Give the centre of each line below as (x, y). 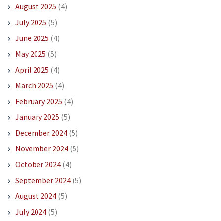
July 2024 (31, 212)
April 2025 (32, 70)
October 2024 (38, 165)
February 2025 (38, 101)
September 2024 (43, 180)
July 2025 (31, 22)
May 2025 (30, 54)
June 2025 (32, 38)
